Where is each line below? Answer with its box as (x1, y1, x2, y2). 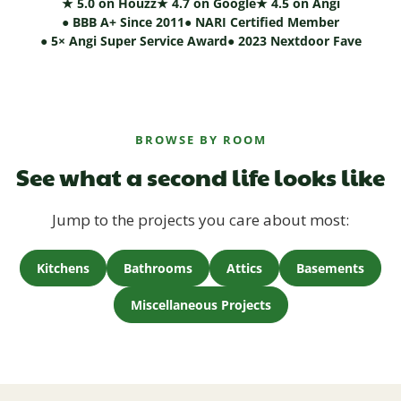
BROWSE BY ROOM (134, 132, 267, 149)
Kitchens (37, 260, 90, 277)
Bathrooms (124, 260, 192, 277)
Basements (296, 260, 364, 277)
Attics (226, 260, 262, 277)
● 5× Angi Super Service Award (39, 32, 227, 50)
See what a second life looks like (16, 160, 385, 193)
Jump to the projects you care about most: (52, 209, 349, 231)
